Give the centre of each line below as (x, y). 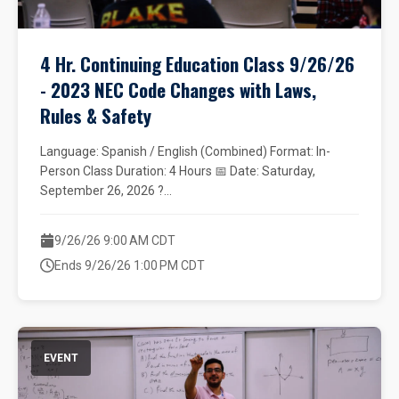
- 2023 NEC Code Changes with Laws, (178, 90)
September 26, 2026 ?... (106, 191)
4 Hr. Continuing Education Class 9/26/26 (197, 64)
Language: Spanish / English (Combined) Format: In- (185, 151)
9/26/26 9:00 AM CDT (115, 240)
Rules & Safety (96, 115)
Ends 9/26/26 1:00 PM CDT (130, 265)
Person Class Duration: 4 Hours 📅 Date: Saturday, (178, 171)
